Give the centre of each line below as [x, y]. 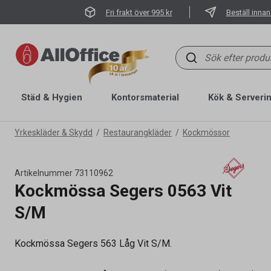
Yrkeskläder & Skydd [54, 132]
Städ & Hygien [52, 97]
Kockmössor [206, 132]
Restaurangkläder [138, 132]
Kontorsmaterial [145, 97]
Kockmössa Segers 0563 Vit [123, 191]
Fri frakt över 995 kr [139, 12]
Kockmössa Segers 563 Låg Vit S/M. [93, 243]
